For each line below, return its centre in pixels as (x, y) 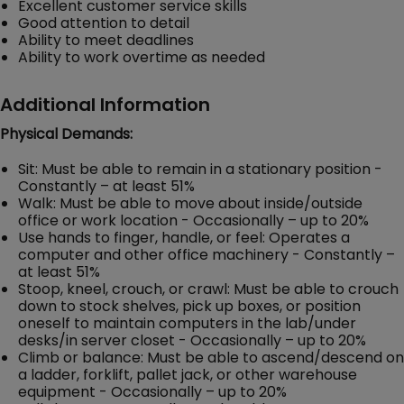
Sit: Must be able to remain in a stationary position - (200, 169)
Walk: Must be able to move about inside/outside (190, 203)
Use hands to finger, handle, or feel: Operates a (184, 237)
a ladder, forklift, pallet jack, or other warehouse (188, 374)
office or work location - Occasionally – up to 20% (193, 220)
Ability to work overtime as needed (142, 57)
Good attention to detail (104, 23)
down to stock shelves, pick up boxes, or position (189, 306)
